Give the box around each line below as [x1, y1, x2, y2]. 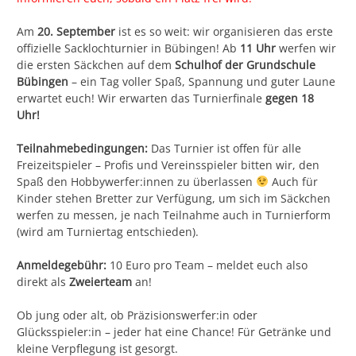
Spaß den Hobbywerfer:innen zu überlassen [17, 173, 256, 189]
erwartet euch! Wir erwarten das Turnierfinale [17, 90, 265, 106]
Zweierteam [69, 273, 132, 289]
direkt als [17, 273, 69, 289]
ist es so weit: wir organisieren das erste [115, 23, 333, 39]
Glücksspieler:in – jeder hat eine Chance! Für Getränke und [17, 323, 331, 339]
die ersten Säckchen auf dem [17, 56, 175, 72]
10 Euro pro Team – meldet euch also [106, 257, 308, 273]
